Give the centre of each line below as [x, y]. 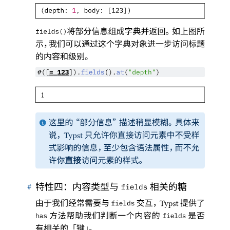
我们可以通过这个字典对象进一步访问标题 [127, 45]
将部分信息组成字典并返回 [116, 32]
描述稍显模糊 [143, 123]
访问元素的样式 [110, 161]
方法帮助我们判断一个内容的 [105, 216]
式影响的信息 [73, 148]
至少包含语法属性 [136, 148]
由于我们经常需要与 [73, 204]
